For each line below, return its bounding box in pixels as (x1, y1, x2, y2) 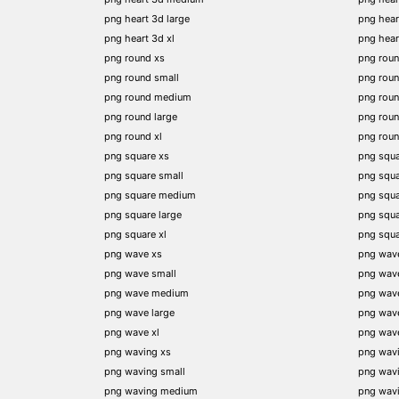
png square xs (104, 149, 169, 162)
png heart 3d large (104, 12, 190, 25)
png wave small (104, 266, 176, 280)
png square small (104, 168, 183, 182)
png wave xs (104, 247, 162, 260)
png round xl (104, 129, 162, 142)
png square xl (104, 227, 167, 240)
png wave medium (104, 286, 189, 299)
